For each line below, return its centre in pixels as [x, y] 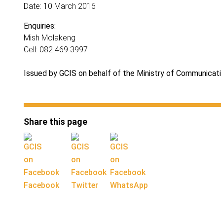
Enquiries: [40, 26]
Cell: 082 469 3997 [58, 50]
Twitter [85, 185]
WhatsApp [129, 185]
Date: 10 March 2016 [61, 6]
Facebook [41, 185]
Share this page [55, 122]
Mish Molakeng [50, 38]
